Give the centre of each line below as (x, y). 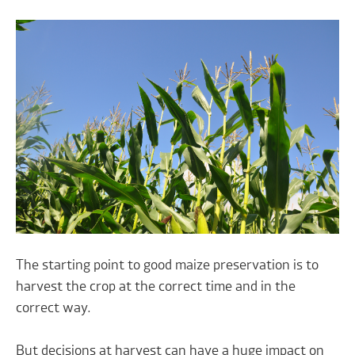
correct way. (55, 309)
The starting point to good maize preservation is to (168, 266)
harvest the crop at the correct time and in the (156, 287)
